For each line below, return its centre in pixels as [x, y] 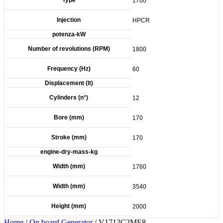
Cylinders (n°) [69, 97]
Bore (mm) [69, 117]
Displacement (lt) [69, 83]
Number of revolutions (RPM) [69, 49]
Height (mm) [69, 206]
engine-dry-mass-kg [69, 152]
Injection [69, 20]
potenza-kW [69, 34]
